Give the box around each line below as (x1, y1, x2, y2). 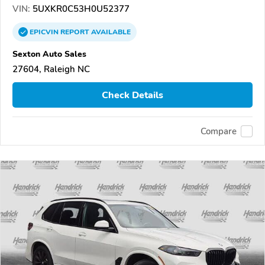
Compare (201, 125, 237, 137)
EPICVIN (30, 27, 60, 37)
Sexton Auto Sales (12, 47, 86, 60)
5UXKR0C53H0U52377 (30, 2, 130, 15)
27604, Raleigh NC (12, 63, 90, 75)
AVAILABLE (89, 27, 131, 37)
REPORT (60, 27, 89, 37)
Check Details (102, 88, 163, 102)
